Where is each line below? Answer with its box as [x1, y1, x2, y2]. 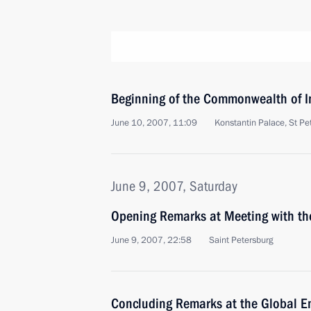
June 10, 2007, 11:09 [111, 117, 197, 129]
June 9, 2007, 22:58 [111, 234, 192, 246]
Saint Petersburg [209, 234, 274, 246]
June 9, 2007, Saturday [111, 178, 237, 194]
